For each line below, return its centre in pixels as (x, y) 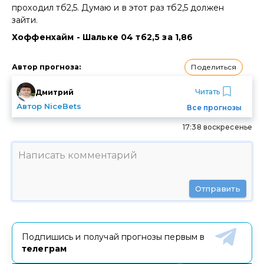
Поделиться (214, 67)
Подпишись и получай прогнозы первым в (113, 237)
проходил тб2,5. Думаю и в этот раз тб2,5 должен (118, 8)
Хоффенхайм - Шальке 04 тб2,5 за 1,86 (103, 37)
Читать (207, 91)
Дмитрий (55, 92)
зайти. (25, 20)
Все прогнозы (214, 108)
